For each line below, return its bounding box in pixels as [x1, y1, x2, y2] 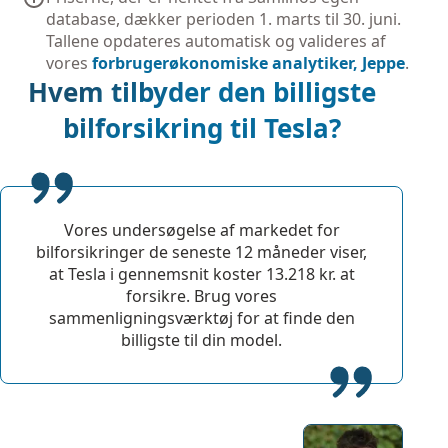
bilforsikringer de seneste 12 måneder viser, [36, 241, 368, 264]
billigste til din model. [121, 329, 283, 352]
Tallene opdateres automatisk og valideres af [46, 30, 387, 53]
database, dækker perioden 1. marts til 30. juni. [46, 8, 402, 31]
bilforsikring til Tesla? [62, 110, 341, 147]
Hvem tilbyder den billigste [27, 74, 376, 111]
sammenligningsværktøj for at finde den [48, 307, 355, 330]
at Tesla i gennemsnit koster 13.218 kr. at [48, 263, 355, 286]
